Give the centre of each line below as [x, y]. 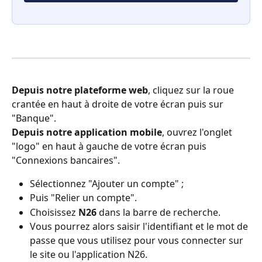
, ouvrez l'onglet [198, 132]
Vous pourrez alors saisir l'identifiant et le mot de [140, 227]
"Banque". [34, 118]
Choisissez [54, 212]
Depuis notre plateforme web [80, 90]
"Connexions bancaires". [67, 160]
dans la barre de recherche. [160, 212]
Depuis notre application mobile [87, 132]
